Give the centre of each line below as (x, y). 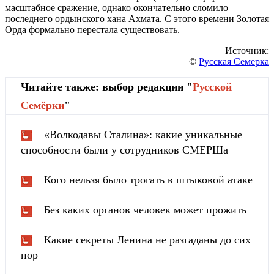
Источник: (247, 51)
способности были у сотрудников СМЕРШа (124, 150)
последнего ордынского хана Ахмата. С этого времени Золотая (137, 19)
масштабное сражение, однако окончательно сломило (117, 8)
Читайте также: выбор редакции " (107, 87)
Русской (212, 87)
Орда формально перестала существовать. (92, 30)
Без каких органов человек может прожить (145, 210)
